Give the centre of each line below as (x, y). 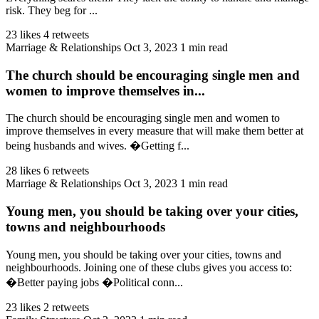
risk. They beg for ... (52, 10)
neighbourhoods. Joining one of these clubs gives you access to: (149, 267)
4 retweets (66, 34)
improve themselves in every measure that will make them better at (155, 131)
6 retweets (66, 171)
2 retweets (66, 307)
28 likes (23, 171)
